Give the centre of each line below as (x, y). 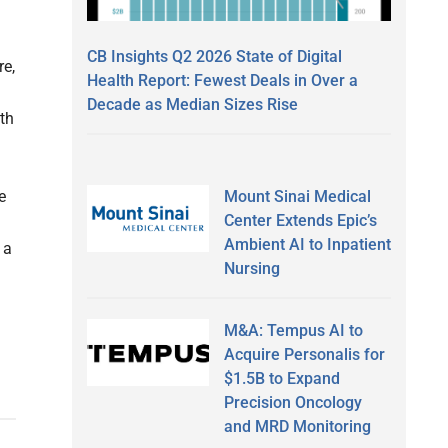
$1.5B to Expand (281, 378)
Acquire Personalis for (304, 354)
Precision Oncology (292, 402)
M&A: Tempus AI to (293, 330)
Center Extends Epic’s (300, 220)
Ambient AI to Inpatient (307, 244)
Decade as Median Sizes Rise (192, 104)
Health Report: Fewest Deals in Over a (222, 80)
